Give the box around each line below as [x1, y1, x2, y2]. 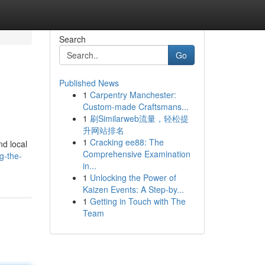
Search [59, 33, 86, 45]
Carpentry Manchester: [89, 89, 176, 101]
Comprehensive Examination [82, 148, 190, 160]
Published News [59, 77, 119, 89]
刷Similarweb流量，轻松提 [89, 112, 189, 124]
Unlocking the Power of [89, 172, 176, 183]
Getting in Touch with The [89, 195, 186, 207]
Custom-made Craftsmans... [82, 101, 189, 112]
